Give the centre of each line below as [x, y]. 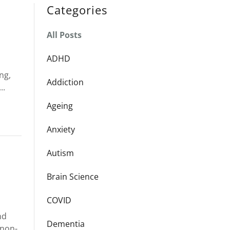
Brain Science [73, 177]
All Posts [64, 35]
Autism [60, 153]
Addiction [65, 82]
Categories [77, 10]
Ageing [60, 106]
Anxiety [61, 129]
